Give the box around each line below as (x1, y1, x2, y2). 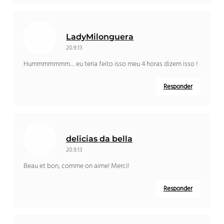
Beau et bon (23, 160, 59, 172)
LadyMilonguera (66, 32, 134, 42)
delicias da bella (66, 134, 133, 144)
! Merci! (108, 160, 129, 172)
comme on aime (61, 160, 108, 172)
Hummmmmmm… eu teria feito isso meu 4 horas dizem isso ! (23, 58, 198, 70)
